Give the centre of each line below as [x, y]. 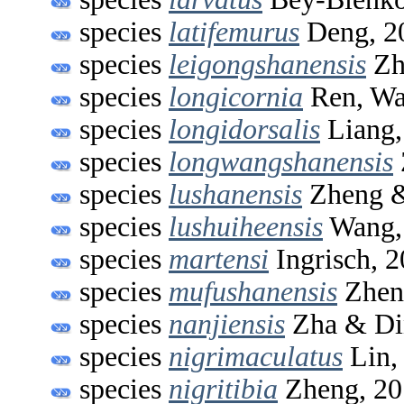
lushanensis [235, 194]
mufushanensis [253, 291]
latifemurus [234, 32]
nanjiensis [227, 324]
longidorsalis [244, 129]
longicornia [236, 96]
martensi [219, 259]
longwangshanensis [281, 161]
